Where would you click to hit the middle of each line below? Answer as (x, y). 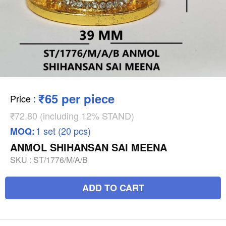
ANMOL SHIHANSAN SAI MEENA (89, 147)
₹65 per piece (76, 98)
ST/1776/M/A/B (61, 159)
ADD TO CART (113, 187)
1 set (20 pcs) (63, 130)
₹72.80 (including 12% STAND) (72, 115)
